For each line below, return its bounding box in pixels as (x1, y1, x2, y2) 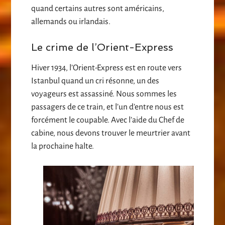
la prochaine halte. (31, 142, 94, 151)
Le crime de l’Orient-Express (31, 41, 174, 54)
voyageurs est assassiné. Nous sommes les (31, 89, 177, 99)
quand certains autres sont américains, (31, 4, 165, 14)
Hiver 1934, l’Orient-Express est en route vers (31, 63, 182, 73)
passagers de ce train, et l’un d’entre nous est (31, 102, 184, 112)
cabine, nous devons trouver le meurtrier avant (31, 129, 191, 138)
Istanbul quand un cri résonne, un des (31, 76, 160, 86)
